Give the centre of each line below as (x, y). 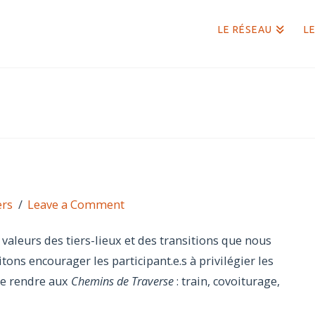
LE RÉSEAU (245, 30)
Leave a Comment (76, 205)
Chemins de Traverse (122, 282)
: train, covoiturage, (227, 282)
